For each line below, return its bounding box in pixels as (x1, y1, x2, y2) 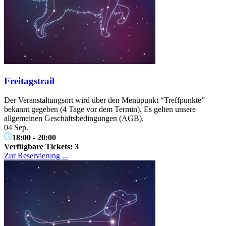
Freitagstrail (4, 75, 54, 86)
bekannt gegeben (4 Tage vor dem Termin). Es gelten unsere (4, 105, 196, 114)
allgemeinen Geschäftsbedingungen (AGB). (4, 114, 144, 123)
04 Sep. (4, 123, 28, 132)
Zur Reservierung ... (4, 151, 68, 160)
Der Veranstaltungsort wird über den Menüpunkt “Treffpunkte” (4, 96, 205, 105)
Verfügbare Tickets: (4, 142, 75, 151)
